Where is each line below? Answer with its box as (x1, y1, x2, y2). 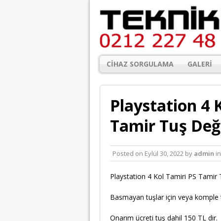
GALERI (187, 59, 212, 69)
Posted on (112, 148, 145, 158)
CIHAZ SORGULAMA (107, 59, 174, 69)
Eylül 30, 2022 (145, 148, 184, 158)
